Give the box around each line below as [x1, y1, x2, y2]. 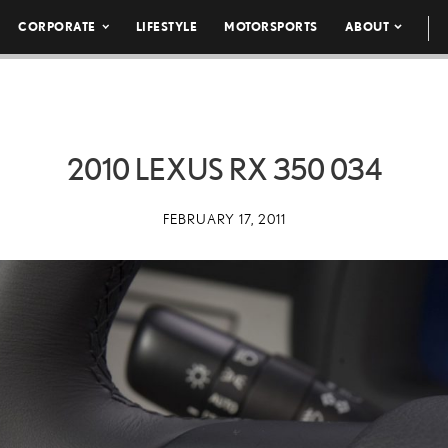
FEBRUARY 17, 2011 [162, 211, 286, 227]
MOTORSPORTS [224, 20, 318, 33]
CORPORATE [18, 20, 96, 33]
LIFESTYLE [135, 20, 198, 33]
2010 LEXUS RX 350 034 [66, 152, 382, 186]
